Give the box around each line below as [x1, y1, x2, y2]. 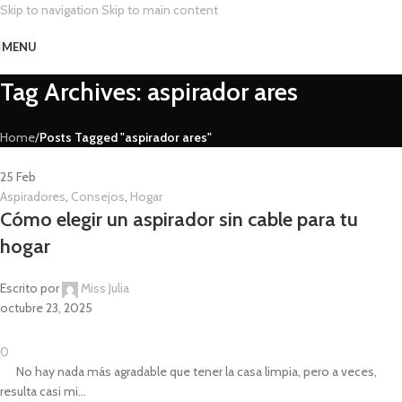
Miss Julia [81, 280, 129, 296]
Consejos [71, 188, 125, 205]
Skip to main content [101, 2, 218, 18]
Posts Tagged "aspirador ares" [39, 129, 212, 145]
